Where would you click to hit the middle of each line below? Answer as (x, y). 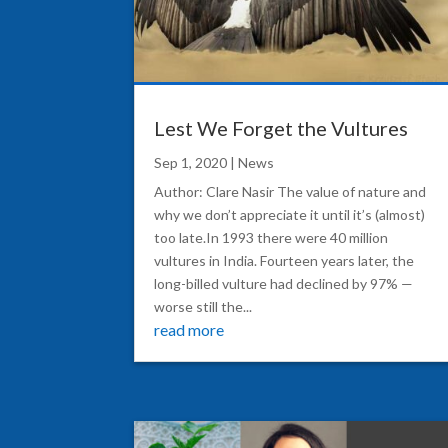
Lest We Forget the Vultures (281, 127)
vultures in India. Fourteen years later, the (284, 260)
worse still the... (203, 306)
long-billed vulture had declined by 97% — (284, 283)
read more (189, 329)
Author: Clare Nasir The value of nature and (290, 191)
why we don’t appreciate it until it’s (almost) (290, 214)
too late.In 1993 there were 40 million (271, 237)
